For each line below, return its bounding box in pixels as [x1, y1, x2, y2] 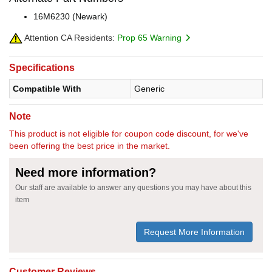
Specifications [9, 62, 75, 73]
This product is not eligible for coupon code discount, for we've [9, 128, 248, 138]
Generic [134, 83, 165, 93]
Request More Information [144, 226, 245, 237]
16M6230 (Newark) [33, 11, 107, 21]
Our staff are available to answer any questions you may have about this [15, 183, 251, 192]
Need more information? [15, 165, 156, 179]
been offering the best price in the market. [9, 140, 170, 151]
